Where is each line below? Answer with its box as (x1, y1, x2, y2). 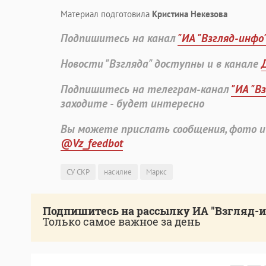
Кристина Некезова (152, 8, 227, 20)
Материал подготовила (61, 8, 152, 20)
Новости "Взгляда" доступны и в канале (61, 56, 261, 71)
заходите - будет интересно (61, 96, 204, 111)
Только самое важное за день (43, 214, 201, 229)
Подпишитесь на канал (61, 31, 178, 46)
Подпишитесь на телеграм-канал (61, 82, 231, 97)
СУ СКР (66, 167, 90, 178)
